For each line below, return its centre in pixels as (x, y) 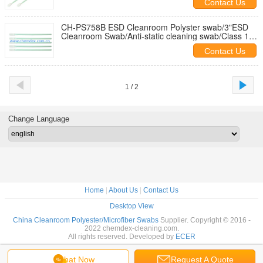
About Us (123, 190)
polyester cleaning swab (106, 45)
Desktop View (131, 206)
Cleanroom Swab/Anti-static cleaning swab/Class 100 (160, 36)
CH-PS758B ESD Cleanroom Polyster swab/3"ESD (155, 27)
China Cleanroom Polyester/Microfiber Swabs (85, 220)
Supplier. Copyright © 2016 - (204, 220)
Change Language (38, 119)
